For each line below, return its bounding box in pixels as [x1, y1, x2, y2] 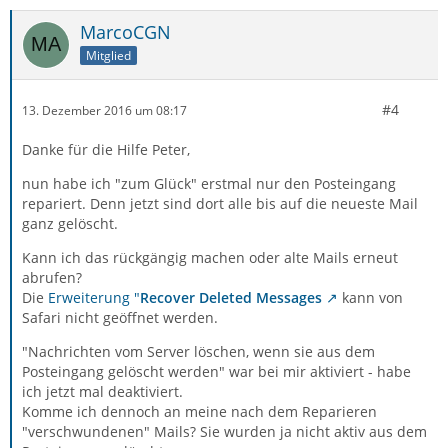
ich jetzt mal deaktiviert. [22, 382, 183, 401]
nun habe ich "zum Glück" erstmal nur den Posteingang [22, 174, 396, 193]
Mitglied [86, 46, 131, 64]
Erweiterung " [48, 288, 140, 307]
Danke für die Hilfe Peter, [22, 140, 190, 159]
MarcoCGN [80, 20, 171, 44]
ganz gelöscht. [22, 214, 118, 233]
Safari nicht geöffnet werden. [22, 308, 218, 327]
